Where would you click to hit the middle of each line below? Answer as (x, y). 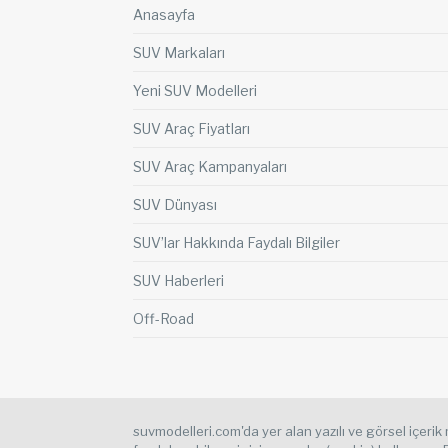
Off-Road (163, 319)
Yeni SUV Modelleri (195, 91)
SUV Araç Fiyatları (191, 129)
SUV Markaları (179, 53)
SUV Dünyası (175, 205)
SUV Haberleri (178, 281)
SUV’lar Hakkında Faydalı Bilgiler (236, 243)
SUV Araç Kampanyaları (210, 167)
